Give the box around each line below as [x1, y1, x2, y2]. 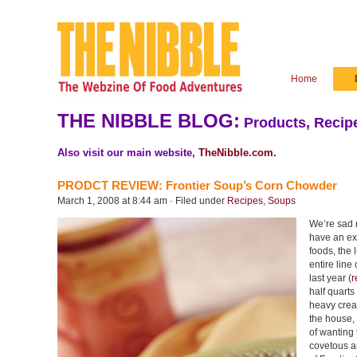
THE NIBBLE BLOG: [57, 110, 240, 131]
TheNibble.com [198, 147, 273, 159]
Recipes [227, 195, 263, 206]
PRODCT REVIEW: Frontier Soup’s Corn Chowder [57, 178, 337, 192]
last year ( [309, 273, 351, 284]
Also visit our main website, [57, 147, 198, 159]
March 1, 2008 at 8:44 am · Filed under [57, 195, 227, 206]
